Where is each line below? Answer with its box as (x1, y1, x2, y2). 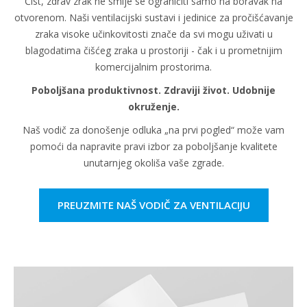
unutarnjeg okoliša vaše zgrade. (83, 156, 224, 170)
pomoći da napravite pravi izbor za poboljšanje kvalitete (29, 140, 278, 153)
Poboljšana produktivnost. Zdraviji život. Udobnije (32, 84, 275, 97)
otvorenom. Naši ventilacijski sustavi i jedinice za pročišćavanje (14, 11, 293, 25)
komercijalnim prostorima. (95, 60, 212, 74)
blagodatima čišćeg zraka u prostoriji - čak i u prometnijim (25, 44, 282, 58)
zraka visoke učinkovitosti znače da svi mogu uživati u (34, 27, 273, 41)
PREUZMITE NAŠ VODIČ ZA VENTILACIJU (57, 198, 250, 212)
